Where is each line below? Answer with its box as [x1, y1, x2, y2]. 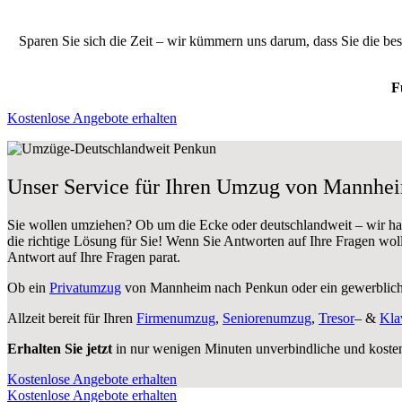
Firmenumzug [136, 310, 215, 326]
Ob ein [7, 279, 49, 295]
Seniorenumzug [223, 310, 311, 326]
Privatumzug [49, 279, 121, 295]
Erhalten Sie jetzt [7, 340, 112, 356]
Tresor [319, 310, 354, 326]
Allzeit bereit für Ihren [7, 310, 136, 326]
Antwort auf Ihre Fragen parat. [7, 249, 180, 265]
